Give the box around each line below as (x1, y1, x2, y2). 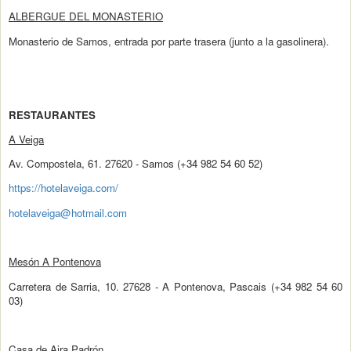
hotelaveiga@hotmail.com (9, 204, 127, 220)
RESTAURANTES (9, 107, 96, 122)
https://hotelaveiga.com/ (9, 180, 118, 196)
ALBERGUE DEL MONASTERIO (9, 9, 163, 24)
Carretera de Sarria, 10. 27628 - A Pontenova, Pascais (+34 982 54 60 (9, 278, 342, 294)
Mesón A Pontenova (9, 254, 101, 270)
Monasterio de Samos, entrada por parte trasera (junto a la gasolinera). (9, 33, 329, 49)
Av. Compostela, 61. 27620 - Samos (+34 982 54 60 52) (9, 156, 262, 172)
